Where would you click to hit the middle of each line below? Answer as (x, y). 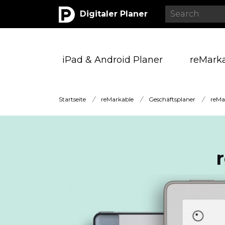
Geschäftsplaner (172, 99)
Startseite (72, 99)
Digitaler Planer (114, 14)
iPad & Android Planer (113, 60)
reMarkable (117, 99)
